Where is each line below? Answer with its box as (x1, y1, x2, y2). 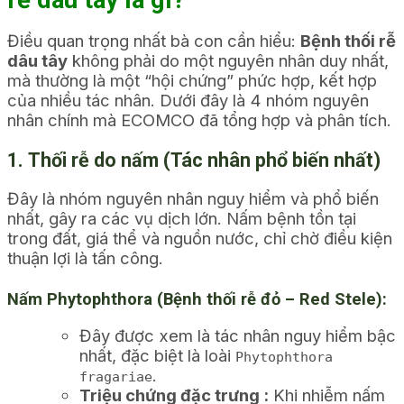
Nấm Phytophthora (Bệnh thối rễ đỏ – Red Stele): (7, 289, 387, 309)
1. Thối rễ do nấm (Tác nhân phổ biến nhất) (7, 149, 381, 172)
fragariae (79, 368, 152, 385)
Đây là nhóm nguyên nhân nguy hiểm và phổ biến (7, 188, 379, 208)
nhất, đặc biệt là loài (79, 344, 235, 365)
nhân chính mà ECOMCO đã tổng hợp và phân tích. (7, 109, 391, 130)
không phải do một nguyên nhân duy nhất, (68, 50, 389, 70)
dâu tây (7, 50, 68, 70)
